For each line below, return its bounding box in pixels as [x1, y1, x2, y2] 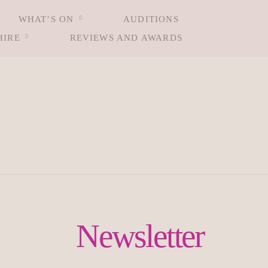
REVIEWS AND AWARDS [69, 32, 182, 42]
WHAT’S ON [18, 14, 74, 25]
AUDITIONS [123, 14, 179, 25]
